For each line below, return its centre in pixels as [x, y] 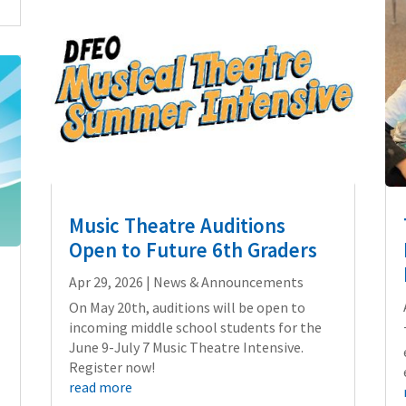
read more [100, 387]
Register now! [111, 367]
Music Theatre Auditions [177, 225]
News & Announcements [228, 281]
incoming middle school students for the [195, 327]
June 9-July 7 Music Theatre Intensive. [186, 347]
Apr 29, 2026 [106, 281]
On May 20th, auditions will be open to [187, 307]
